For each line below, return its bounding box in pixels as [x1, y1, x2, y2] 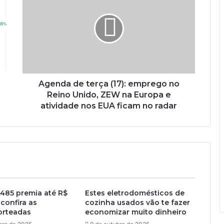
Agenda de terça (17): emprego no [38, 79, 179, 89]
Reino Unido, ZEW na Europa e [46, 90, 171, 100]
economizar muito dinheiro [84, 207, 186, 217]
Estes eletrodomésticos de [84, 188, 184, 198]
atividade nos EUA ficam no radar [40, 101, 177, 111]
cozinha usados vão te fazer [84, 198, 190, 207]
